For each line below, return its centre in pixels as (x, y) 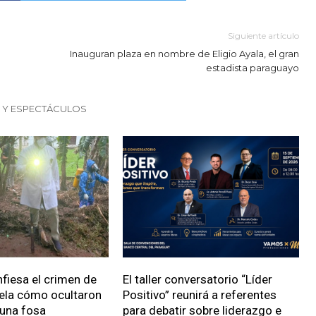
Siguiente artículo (263, 36)
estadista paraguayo (253, 68)
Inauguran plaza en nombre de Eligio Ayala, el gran (184, 54)
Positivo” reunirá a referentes (199, 294)
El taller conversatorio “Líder (197, 279)
